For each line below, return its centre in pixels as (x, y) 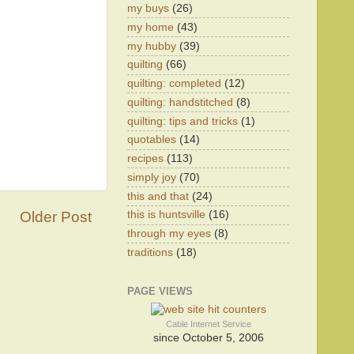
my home (151, 27)
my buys (148, 8)
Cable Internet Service (208, 324)
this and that (158, 196)
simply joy (152, 177)
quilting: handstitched (180, 102)
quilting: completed (174, 83)
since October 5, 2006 (208, 337)
